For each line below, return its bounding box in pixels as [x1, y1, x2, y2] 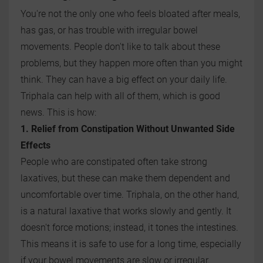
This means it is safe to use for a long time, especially [21, 238, 241, 250]
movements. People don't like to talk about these [21, 41, 220, 53]
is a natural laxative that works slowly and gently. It [21, 205, 231, 217]
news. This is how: [21, 107, 96, 119]
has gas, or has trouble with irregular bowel [21, 25, 198, 36]
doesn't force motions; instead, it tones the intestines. [21, 222, 238, 234]
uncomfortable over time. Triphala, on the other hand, [21, 189, 239, 201]
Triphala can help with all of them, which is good [21, 90, 220, 102]
